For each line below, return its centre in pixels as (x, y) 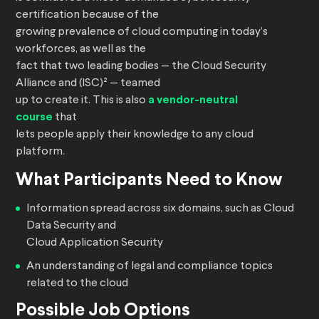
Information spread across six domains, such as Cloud (160, 209)
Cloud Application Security (95, 243)
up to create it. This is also (82, 101)
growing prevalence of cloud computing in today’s (142, 32)
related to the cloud (77, 284)
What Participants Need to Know (149, 181)
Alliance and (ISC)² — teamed (88, 84)
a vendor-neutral (193, 100)
